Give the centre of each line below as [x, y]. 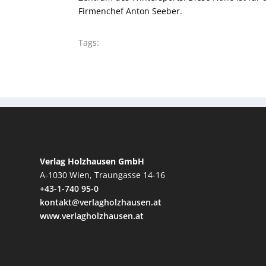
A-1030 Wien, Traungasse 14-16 [103, 175]
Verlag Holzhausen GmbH [92, 161]
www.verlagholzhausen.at [92, 216]
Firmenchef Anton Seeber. [130, 11]
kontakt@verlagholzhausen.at [101, 202]
